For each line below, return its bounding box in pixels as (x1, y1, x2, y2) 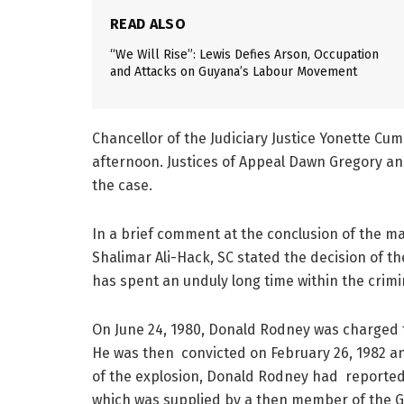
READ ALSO (110, 14, 186, 32)
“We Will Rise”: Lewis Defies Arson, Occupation (110, 46, 379, 62)
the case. (92, 176, 152, 194)
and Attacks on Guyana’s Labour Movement (110, 63, 357, 79)
